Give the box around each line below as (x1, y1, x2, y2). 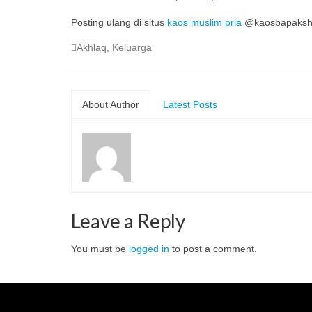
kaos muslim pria (167, 16, 242, 28)
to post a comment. (169, 242, 257, 254)
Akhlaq (77, 41, 107, 53)
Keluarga (112, 41, 152, 53)
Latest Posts (163, 98, 217, 110)
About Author (82, 98, 139, 110)
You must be (71, 242, 129, 254)
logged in (129, 242, 169, 254)
